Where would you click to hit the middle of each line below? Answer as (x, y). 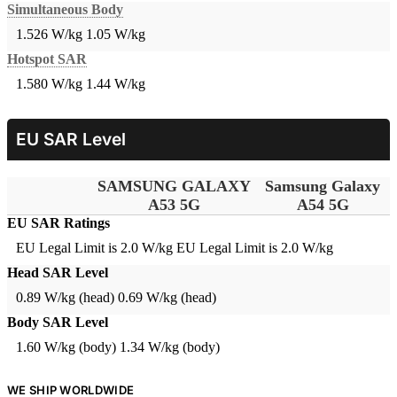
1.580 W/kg (49, 84)
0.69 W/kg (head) (167, 298)
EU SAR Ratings (58, 223)
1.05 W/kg (116, 35)
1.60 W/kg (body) (66, 347)
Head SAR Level (58, 273)
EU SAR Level (71, 140)
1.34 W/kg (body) (170, 347)
